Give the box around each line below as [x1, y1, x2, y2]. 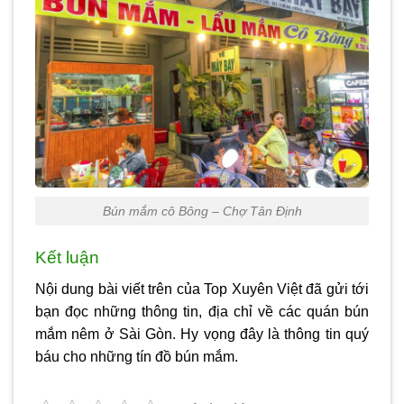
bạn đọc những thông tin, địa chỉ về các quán [35, 303, 344, 319]
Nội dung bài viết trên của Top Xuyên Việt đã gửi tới [35, 280, 369, 297]
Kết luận [35, 248, 99, 268]
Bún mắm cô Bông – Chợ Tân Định [102, 203, 302, 218]
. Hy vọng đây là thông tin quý [172, 326, 370, 342]
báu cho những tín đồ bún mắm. [35, 348, 242, 364]
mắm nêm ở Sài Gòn [35, 326, 173, 342]
